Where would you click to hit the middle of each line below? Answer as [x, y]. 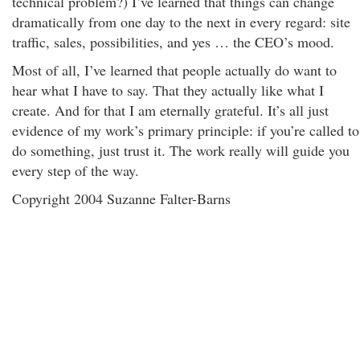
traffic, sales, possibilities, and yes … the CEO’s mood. [173, 42]
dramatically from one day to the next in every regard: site [181, 22]
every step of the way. [76, 170]
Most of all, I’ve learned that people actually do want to [174, 70]
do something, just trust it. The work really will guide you [181, 150]
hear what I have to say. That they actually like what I [168, 90]
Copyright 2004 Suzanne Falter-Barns [121, 198]
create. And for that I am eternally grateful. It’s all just [170, 110]
